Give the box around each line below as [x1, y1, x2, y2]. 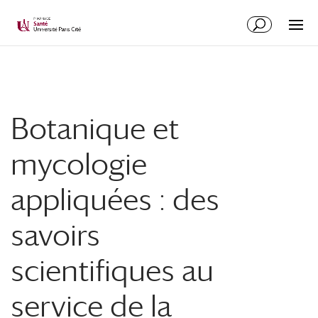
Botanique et [11, 111, 179, 146]
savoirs [11, 217, 100, 252]
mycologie [11, 146, 147, 181]
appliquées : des [11, 182, 219, 216]
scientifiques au [11, 253, 214, 287]
